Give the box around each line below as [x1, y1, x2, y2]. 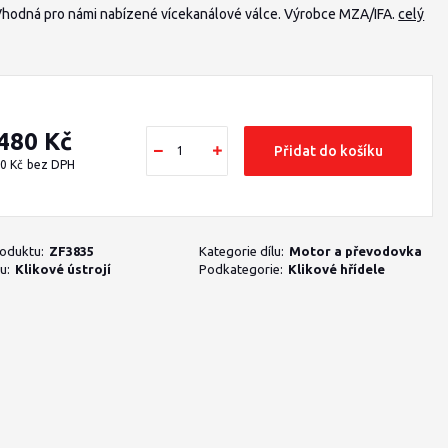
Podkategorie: [198, 262, 283, 276]
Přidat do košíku [273, 143, 383, 159]
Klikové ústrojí [15, 262, 112, 276]
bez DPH [27, 158, 76, 171]
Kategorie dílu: [198, 244, 284, 258]
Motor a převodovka [288, 244, 422, 258]
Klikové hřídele [287, 262, 385, 276]
